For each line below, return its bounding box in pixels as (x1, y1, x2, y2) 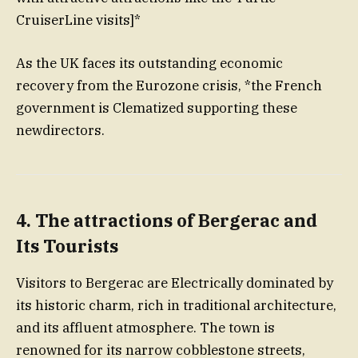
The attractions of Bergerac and (35, 209, 317, 232)
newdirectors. (16, 121, 105, 139)
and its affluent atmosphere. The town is (16, 319, 275, 337)
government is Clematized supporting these (16, 98, 297, 117)
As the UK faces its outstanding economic (16, 54, 283, 72)
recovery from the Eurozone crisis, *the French (16, 76, 322, 94)
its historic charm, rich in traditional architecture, (16, 296, 336, 315)
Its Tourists (16, 234, 118, 257)
